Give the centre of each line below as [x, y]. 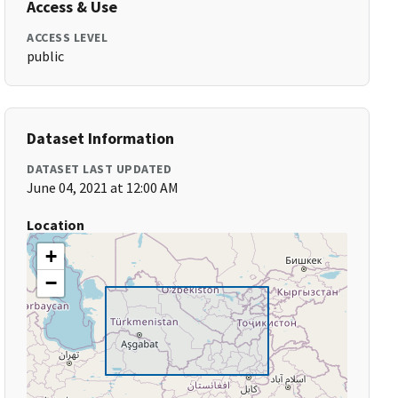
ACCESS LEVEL [68, 37]
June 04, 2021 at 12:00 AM [103, 187]
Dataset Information [101, 138]
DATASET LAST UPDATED [99, 169]
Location [56, 225]
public [46, 56]
